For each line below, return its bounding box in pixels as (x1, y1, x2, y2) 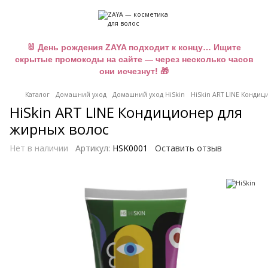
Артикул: (75, 142, 110, 154)
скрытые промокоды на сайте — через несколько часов (14, 54, 254, 64)
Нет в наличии (10, 142, 68, 154)
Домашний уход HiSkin (112, 90, 185, 99)
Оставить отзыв (155, 142, 222, 154)
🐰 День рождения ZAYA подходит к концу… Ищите (27, 42, 241, 52)
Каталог (25, 90, 50, 99)
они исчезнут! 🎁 (99, 66, 169, 76)
